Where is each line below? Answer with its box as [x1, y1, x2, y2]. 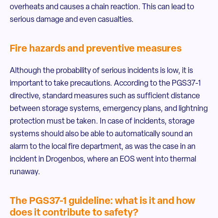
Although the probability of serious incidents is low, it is [10, 67, 193, 75]
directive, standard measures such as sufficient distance [10, 92, 200, 100]
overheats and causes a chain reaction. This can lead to [10, 3, 194, 11]
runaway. [10, 168, 40, 176]
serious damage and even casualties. [10, 16, 134, 24]
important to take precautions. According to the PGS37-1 [10, 80, 201, 88]
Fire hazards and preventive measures [10, 44, 182, 54]
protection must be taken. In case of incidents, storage [10, 118, 195, 126]
